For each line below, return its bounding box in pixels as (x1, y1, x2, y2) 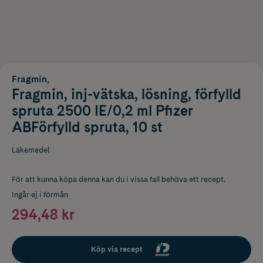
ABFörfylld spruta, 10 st (12, 118, 163, 136)
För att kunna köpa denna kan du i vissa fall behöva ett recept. (12, 174, 225, 184)
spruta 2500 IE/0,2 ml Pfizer (12, 102, 193, 119)
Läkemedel (12, 145, 49, 154)
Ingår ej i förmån (12, 190, 68, 199)
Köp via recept (91, 244, 143, 254)
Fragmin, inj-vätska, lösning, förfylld (12, 85, 241, 103)
